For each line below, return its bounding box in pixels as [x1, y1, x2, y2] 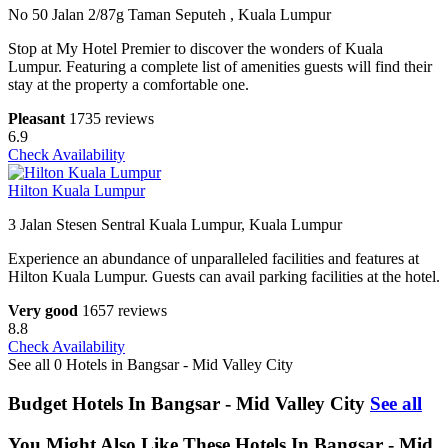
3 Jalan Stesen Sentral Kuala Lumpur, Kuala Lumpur [8, 216, 342, 234]
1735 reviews [69, 110, 154, 128]
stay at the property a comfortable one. [8, 76, 249, 94]
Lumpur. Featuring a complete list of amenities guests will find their [8, 58, 432, 76]
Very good [8, 302, 78, 320]
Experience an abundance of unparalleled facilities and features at [8, 250, 419, 268]
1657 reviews [82, 302, 167, 320]
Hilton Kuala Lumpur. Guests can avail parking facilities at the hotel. [8, 268, 440, 286]
